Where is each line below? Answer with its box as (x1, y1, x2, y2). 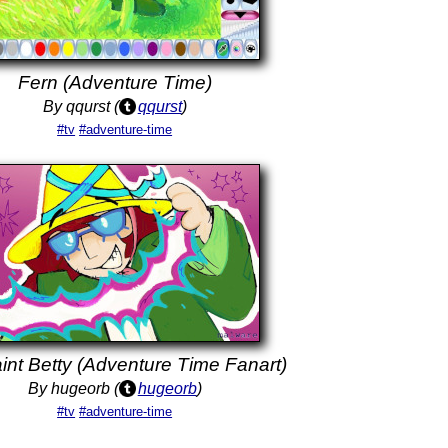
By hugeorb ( (27, 380, 119, 397)
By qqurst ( (42, 98, 119, 115)
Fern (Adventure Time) (17, 72, 212, 93)
